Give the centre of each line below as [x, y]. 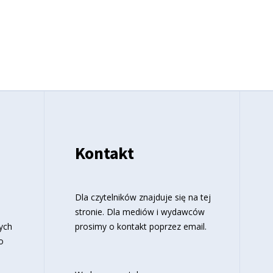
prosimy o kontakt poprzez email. [140, 227]
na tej [199, 197]
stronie [88, 212]
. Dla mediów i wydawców [153, 212]
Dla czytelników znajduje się [131, 197]
